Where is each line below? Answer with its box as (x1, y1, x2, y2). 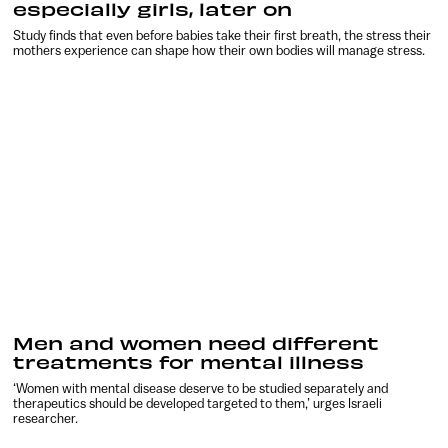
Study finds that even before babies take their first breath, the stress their (13, 27, 432, 43)
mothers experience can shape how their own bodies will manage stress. (13, 42, 426, 58)
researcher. (13, 411, 79, 427)
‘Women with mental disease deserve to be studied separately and (13, 381, 389, 397)
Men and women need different (13, 331, 380, 355)
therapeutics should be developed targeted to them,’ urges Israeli (13, 396, 383, 412)
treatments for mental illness (13, 350, 365, 374)
